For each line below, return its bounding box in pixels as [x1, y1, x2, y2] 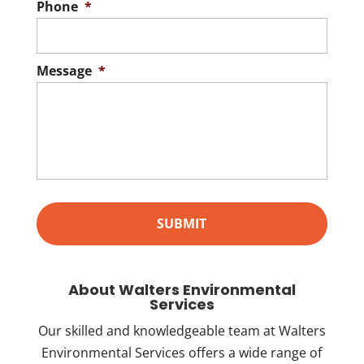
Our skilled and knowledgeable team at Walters [37, 322, 326, 340]
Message [36, 62, 92, 80]
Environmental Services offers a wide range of [41, 344, 323, 362]
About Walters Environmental [67, 279, 296, 301]
